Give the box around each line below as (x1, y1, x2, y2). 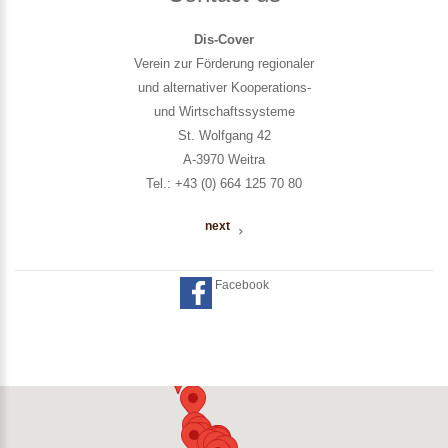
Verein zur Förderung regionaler (134, 55, 314, 71)
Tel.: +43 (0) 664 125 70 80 (146, 175, 302, 191)
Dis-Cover (194, 31, 254, 47)
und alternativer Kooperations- (137, 79, 311, 95)
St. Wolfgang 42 (177, 127, 271, 143)
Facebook (211, 278, 269, 293)
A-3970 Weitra (183, 151, 265, 167)
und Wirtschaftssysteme (153, 103, 295, 119)
